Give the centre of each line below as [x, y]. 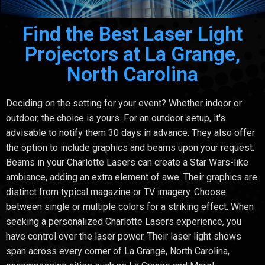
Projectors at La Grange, [132, 54]
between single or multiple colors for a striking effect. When [130, 207]
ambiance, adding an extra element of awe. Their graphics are [132, 177]
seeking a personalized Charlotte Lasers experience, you [124, 222]
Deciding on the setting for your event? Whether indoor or [124, 104]
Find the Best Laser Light [132, 34]
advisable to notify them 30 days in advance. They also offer [130, 133]
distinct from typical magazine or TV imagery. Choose [116, 192]
